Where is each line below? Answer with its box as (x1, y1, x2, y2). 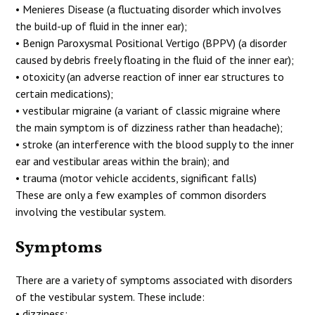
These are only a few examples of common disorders (15, 188, 267, 202)
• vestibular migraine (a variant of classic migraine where (15, 103, 281, 117)
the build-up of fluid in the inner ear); (15, 19, 188, 33)
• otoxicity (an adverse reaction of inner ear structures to (15, 70, 285, 84)
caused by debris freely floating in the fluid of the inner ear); (15, 53, 295, 67)
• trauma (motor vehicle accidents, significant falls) (15, 171, 257, 185)
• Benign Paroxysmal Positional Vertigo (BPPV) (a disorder (15, 36, 288, 50)
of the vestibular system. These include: (15, 290, 205, 304)
